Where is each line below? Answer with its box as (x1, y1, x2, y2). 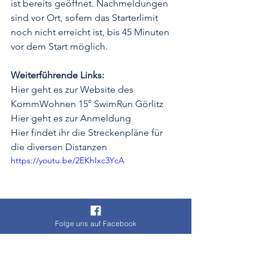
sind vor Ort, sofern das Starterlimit (11, 11, 160, 23)
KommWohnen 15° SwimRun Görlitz (11, 98, 163, 109)
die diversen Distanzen (11, 141, 107, 153)
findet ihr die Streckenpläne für (29, 126, 165, 138)
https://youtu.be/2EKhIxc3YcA (11, 154, 124, 166)
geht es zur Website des (29, 83, 136, 95)
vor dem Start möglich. (11, 40, 110, 52)
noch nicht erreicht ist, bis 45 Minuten (11, 26, 172, 38)
